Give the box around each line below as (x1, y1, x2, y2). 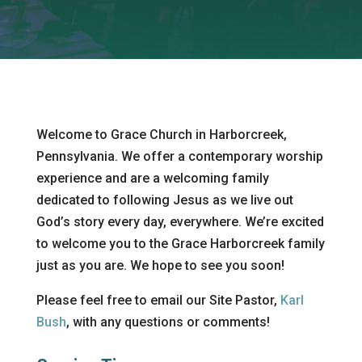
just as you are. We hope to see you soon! (36, 258, 284, 274)
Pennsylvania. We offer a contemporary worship (36, 149, 323, 165)
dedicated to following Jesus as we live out (36, 192, 293, 208)
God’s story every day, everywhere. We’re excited (36, 214, 324, 230)
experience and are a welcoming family (36, 170, 269, 187)
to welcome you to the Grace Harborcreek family (36, 236, 325, 252)
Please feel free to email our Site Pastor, (36, 293, 280, 309)
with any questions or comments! (72, 314, 270, 330)
